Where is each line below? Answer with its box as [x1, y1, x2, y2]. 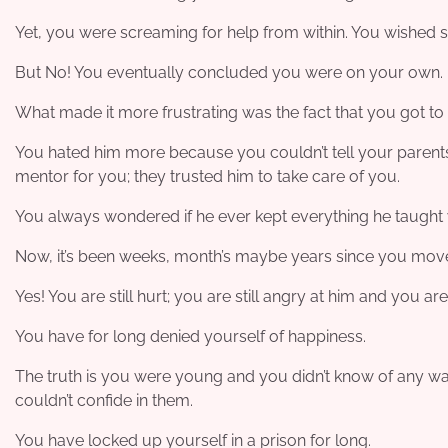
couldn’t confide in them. [15, 390, 193, 410]
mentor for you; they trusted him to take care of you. [15, 166, 400, 186]
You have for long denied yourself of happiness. [15, 326, 366, 346]
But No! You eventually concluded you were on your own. [15, 62, 443, 82]
